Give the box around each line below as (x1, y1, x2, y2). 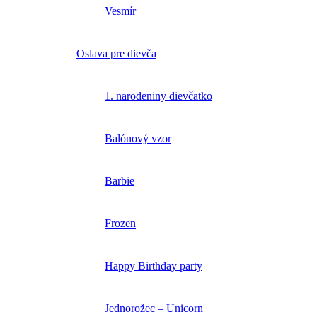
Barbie (105, 174, 134, 187)
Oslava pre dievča (76, 47, 156, 59)
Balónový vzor (105, 132, 171, 144)
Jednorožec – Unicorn (105, 301, 203, 314)
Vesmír (105, 4, 136, 17)
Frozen (105, 217, 136, 229)
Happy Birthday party (105, 259, 202, 272)
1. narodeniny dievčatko (105, 89, 212, 102)
